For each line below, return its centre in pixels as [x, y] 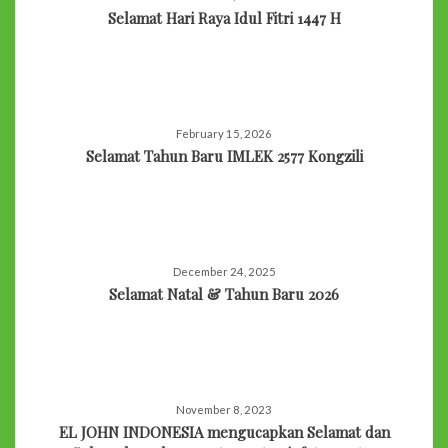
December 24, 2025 [224, 271]
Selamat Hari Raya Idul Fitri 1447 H [224, 17]
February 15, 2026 [224, 133]
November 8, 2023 [224, 409]
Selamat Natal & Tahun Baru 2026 [224, 293]
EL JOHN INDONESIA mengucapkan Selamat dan [224, 431]
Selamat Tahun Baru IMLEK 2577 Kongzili [224, 155]
